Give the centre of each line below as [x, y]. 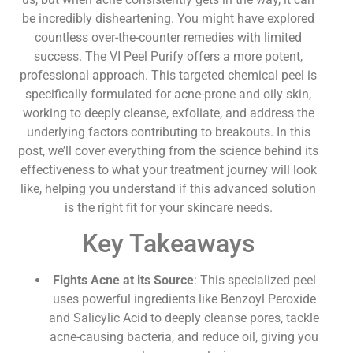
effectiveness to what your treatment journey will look [168, 169]
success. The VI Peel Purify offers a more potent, [169, 56]
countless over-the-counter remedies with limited [169, 37]
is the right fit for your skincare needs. [168, 207]
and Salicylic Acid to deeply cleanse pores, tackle [184, 318]
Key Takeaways [169, 244]
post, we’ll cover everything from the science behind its [169, 150]
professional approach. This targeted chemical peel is [169, 75]
